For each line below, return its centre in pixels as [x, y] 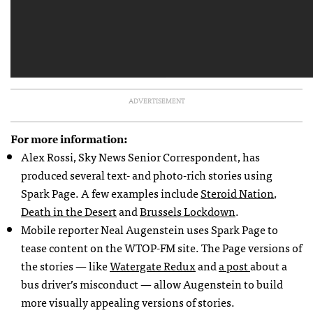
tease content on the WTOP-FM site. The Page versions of [161, 248]
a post [234, 266]
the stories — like [65, 266]
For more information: [69, 139]
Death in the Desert [69, 211]
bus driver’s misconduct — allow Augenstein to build [152, 284]
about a [269, 266]
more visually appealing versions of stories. [128, 302]
